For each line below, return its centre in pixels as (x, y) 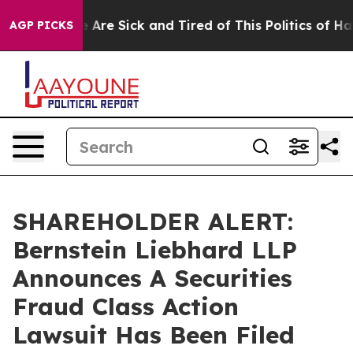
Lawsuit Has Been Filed (154, 335)
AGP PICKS (41, 25)
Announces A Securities (152, 278)
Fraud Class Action (126, 307)
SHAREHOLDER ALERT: (153, 221)
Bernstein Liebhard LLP (155, 250)
